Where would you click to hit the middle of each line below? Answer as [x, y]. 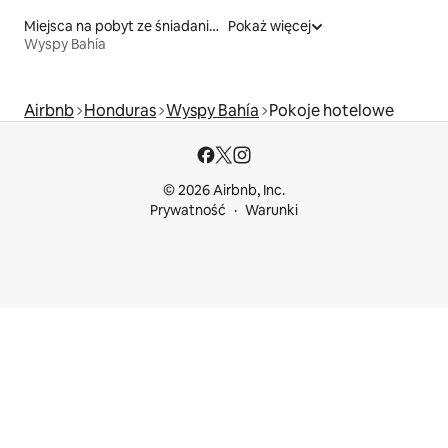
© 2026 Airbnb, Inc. [224, 190]
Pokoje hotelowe [331, 110]
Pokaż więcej [269, 25]
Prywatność [188, 210]
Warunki [271, 210]
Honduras [120, 110]
